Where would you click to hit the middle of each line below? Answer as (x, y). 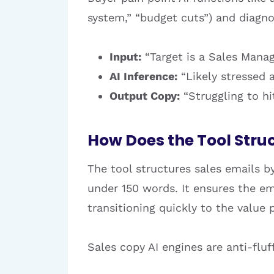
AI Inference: (143, 76)
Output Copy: (145, 96)
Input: (125, 57)
